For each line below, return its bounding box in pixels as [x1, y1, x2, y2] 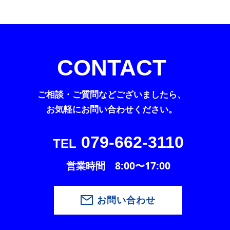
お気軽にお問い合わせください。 [46, 103, 178, 116]
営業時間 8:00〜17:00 [66, 159, 170, 173]
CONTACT [57, 55, 167, 81]
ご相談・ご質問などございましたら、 [37, 88, 186, 101]
